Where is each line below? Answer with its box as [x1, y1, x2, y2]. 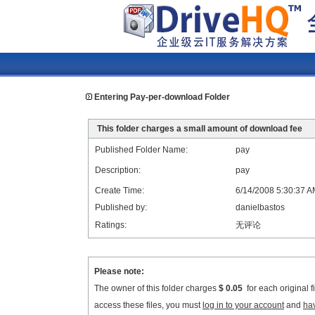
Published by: [95, 202, 147, 212]
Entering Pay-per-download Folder [94, 92, 230, 102]
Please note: [94, 266, 144, 276]
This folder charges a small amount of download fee [96, 124, 302, 134]
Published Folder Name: [95, 145, 188, 155]
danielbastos [236, 202, 285, 212]
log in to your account [202, 300, 284, 310]
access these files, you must [94, 300, 202, 310]
